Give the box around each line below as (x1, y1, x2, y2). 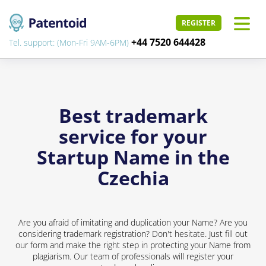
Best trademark (58, 103, 208, 128)
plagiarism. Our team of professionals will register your (33, 251, 233, 262)
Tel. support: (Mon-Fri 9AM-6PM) (9, 37, 131, 48)
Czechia (97, 165, 169, 191)
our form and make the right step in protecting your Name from (15, 239, 251, 251)
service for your (59, 123, 207, 149)
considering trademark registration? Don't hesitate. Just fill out (18, 228, 248, 239)
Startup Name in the (36, 144, 230, 170)
